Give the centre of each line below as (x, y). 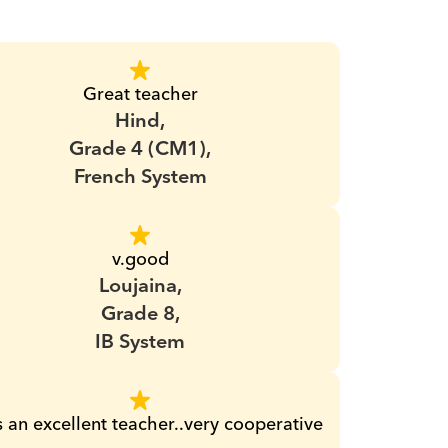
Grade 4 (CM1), (140, 149)
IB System (140, 342)
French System (140, 177)
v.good (140, 259)
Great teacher (140, 94)
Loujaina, (140, 286)
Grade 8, (140, 314)
